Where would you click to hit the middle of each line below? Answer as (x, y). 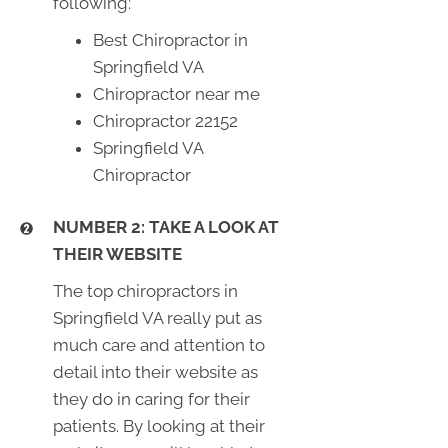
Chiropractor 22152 (165, 120)
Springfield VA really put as (157, 317)
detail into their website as (155, 371)
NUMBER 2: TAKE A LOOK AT (165, 226)
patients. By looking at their (158, 425)
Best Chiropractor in (170, 39)
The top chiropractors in (145, 290)
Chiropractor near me (176, 93)
